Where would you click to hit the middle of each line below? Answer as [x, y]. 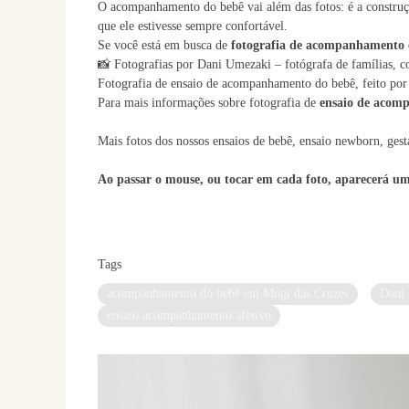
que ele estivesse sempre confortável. [193, 26]
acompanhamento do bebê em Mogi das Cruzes [228, 294]
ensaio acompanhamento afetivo [189, 315]
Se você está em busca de [164, 45]
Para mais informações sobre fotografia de [207, 103]
